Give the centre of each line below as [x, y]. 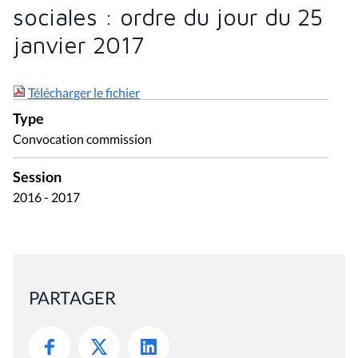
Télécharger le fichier [84, 93]
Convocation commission [82, 139]
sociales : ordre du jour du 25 [168, 17]
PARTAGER [72, 297]
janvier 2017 [78, 45]
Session [37, 177]
